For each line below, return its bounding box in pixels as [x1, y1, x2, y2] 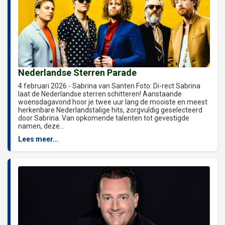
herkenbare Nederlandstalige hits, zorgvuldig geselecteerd [18, 105, 202, 114]
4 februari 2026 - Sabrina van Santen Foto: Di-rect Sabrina [18, 81, 200, 90]
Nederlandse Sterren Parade [18, 67, 137, 78]
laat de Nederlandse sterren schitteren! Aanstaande [18, 89, 182, 98]
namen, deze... [18, 122, 64, 130]
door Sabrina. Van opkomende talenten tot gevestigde [18, 114, 189, 122]
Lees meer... [18, 135, 59, 143]
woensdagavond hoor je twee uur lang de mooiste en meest [18, 97, 207, 106]
